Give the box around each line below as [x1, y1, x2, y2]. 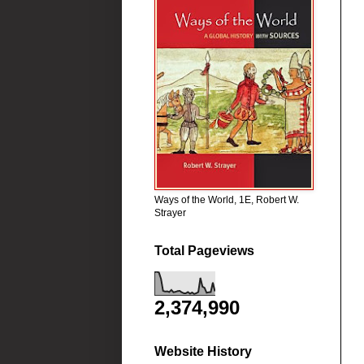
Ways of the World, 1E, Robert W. [154, 194, 299, 206]
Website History [154, 344, 252, 359]
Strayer [154, 207, 186, 219]
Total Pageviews [154, 244, 254, 258]
